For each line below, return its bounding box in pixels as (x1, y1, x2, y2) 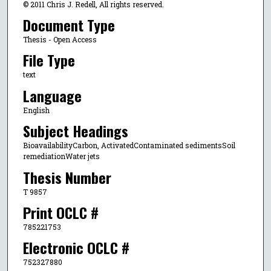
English (22, 105, 50, 115)
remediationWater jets (22, 151, 100, 162)
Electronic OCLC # (22, 237, 129, 259)
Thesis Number (22, 166, 111, 188)
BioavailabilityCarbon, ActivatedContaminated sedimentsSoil (22, 140, 235, 151)
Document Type (22, 14, 115, 36)
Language (22, 84, 82, 106)
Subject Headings (22, 120, 128, 142)
